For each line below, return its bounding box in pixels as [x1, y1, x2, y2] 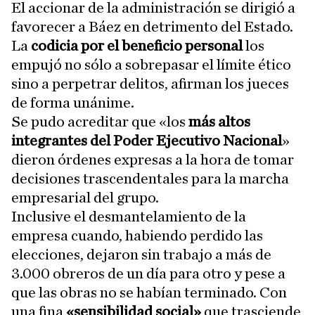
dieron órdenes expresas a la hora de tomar [11, 152, 294, 168]
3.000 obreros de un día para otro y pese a [11, 266, 285, 282]
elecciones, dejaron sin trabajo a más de [11, 247, 271, 263]
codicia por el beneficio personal [31, 38, 245, 54]
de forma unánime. [11, 95, 134, 111]
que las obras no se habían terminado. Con [11, 285, 287, 301]
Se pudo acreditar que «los [11, 114, 188, 130]
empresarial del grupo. [11, 190, 159, 206]
